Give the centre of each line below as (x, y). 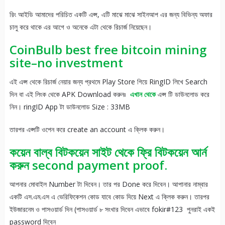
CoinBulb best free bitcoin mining (108, 50)
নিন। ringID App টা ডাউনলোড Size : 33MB (70, 107)
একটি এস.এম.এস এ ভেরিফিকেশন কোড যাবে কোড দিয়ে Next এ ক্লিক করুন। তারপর (109, 197)
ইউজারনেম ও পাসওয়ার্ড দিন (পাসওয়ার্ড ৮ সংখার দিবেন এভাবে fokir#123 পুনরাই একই (112, 209)
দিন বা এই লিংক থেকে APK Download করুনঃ (70, 94)
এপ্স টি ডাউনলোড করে (182, 94)
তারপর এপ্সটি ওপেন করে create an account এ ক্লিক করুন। (87, 130)
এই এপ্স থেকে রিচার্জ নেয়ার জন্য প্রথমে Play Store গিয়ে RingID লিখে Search (108, 82)
